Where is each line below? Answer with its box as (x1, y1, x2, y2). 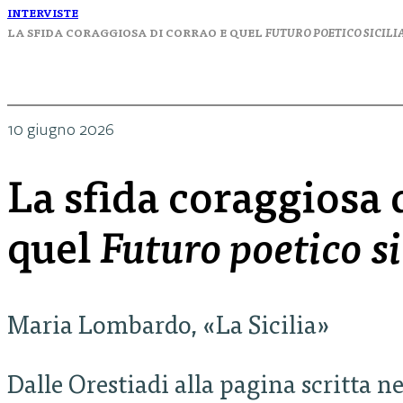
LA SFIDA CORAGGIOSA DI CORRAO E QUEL (7, 28, 265, 40)
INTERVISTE (7, 8, 78, 20)
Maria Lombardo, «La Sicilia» (7, 316, 330, 341)
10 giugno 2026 (7, 119, 114, 142)
